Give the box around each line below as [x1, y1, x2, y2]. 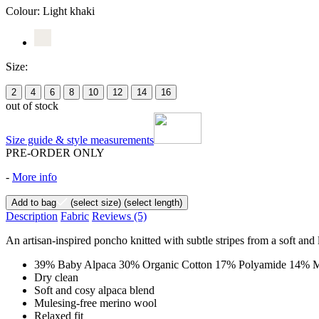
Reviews [92, 210, 134, 223]
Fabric [61, 210, 89, 223]
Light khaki [43, 5, 95, 18]
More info [12, 171, 57, 184]
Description [6, 210, 58, 223]
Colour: [6, 5, 43, 18]
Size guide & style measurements [6, 134, 154, 147]
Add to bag [11, 197, 56, 209]
